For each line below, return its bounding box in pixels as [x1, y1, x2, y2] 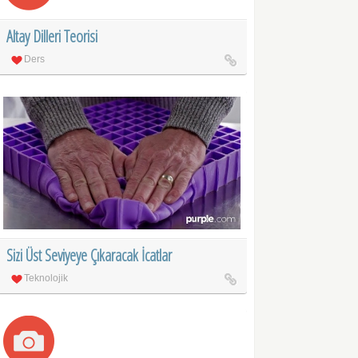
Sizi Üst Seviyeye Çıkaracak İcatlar [6, 244, 173, 266]
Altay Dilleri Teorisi [6, 25, 98, 47]
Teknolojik [24, 272, 69, 284]
